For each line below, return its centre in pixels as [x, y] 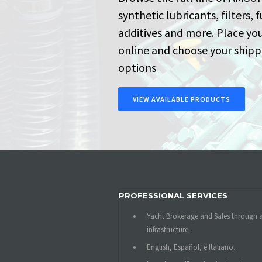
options [137, 68]
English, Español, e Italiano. [192, 247]
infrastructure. [168, 230]
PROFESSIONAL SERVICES [173, 195]
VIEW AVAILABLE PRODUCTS [182, 99]
